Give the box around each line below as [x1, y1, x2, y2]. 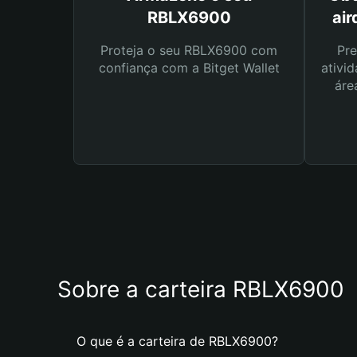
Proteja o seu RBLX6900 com [100, 42, 277, 58]
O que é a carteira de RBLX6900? [76, 333, 278, 349]
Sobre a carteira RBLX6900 [57, 276, 344, 303]
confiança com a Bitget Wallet [98, 60, 280, 76]
